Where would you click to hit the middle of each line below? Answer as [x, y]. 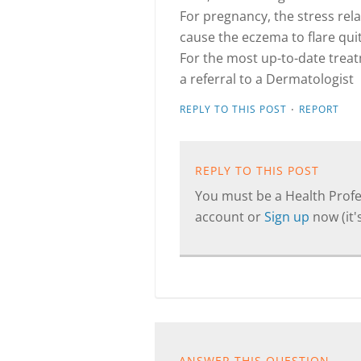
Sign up [288, 217]
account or [230, 217]
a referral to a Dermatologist [267, 79]
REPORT [319, 109]
